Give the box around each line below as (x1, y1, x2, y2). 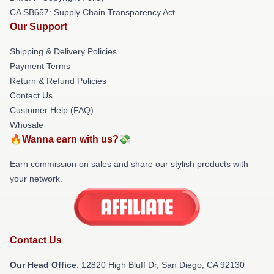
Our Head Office (10, 260, 76, 270)
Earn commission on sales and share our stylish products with (10, 158, 248, 169)
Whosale (10, 119, 43, 130)
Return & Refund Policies (10, 75, 106, 86)
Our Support (10, 21, 67, 32)
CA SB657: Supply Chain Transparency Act (10, 7, 175, 17)
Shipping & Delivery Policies (10, 46, 117, 56)
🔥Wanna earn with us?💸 (10, 133, 131, 144)
